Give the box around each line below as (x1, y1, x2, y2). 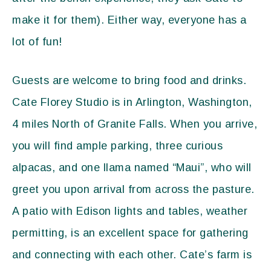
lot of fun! (12, 36, 62, 48)
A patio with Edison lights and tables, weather (12, 205, 247, 217)
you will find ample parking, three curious (12, 140, 223, 152)
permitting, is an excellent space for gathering (12, 227, 249, 239)
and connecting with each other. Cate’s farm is (12, 249, 252, 261)
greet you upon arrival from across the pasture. (12, 183, 255, 195)
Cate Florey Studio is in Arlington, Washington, (12, 96, 252, 108)
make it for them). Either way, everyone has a (12, 14, 247, 26)
